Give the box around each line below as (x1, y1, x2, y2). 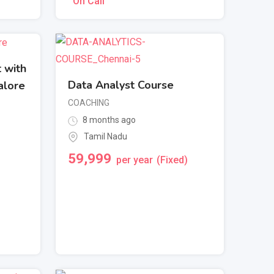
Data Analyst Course (68, 78, 174, 93)
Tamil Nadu (84, 131, 127, 141)
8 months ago (81, 115, 136, 125)
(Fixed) (157, 154, 188, 166)
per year (116, 154, 153, 166)
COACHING (68, 98, 109, 108)
